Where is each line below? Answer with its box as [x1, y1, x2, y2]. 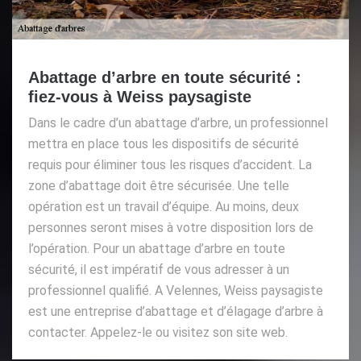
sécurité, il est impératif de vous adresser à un [28, 261, 289, 277]
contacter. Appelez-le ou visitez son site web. [28, 324, 288, 340]
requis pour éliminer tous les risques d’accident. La [28, 156, 312, 172]
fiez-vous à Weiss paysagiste [28, 87, 251, 106]
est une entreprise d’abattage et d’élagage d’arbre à [28, 303, 323, 319]
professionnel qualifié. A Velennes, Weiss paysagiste [28, 282, 323, 298]
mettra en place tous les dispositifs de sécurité [28, 135, 299, 151]
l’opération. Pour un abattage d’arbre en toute [28, 240, 285, 256]
